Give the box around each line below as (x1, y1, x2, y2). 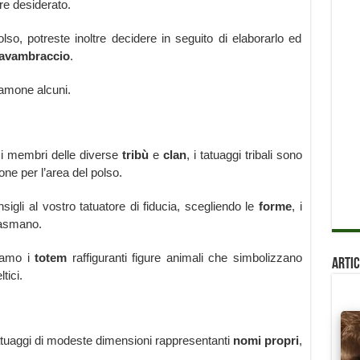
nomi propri (232, 333, 299, 348)
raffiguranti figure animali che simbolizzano (67, 251, 302, 265)
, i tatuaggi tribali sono (186, 148, 302, 162)
